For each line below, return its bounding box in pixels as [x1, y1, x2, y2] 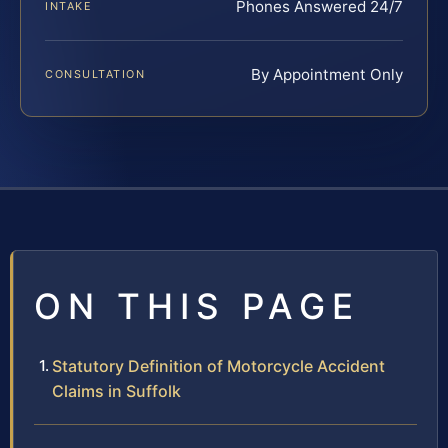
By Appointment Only [251, 64, 403, 84]
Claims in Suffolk [52, 380, 181, 401]
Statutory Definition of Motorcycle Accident [52, 355, 385, 376]
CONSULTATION [45, 66, 146, 81]
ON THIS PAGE [34, 284, 360, 327]
